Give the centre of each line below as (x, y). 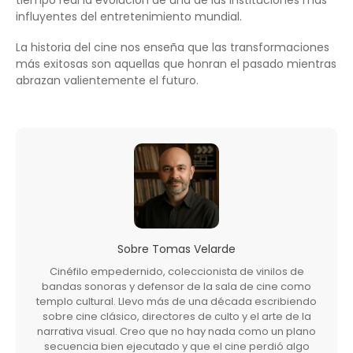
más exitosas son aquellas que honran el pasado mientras (176, 63)
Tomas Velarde (194, 249)
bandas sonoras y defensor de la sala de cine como (176, 286)
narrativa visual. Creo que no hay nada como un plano (176, 331)
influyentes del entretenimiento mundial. (129, 16)
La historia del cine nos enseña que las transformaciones (173, 47)
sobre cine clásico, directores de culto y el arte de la (176, 316)
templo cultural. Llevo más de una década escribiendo (176, 301)
